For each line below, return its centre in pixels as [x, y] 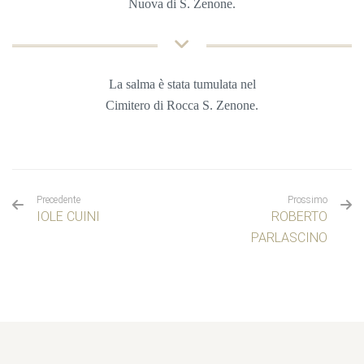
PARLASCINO [289, 237]
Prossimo [308, 199]
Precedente [58, 199]
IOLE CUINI [68, 216]
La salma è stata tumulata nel [182, 84]
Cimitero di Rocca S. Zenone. [182, 105]
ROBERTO [299, 216]
